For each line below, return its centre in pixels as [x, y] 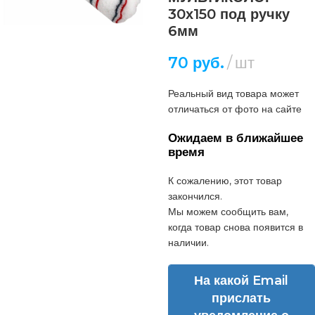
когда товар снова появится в [235, 227]
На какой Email [242, 280]
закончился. [195, 196]
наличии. [188, 242]
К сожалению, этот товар [225, 180]
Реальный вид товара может [233, 93]
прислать [242, 298]
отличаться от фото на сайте [234, 109]
